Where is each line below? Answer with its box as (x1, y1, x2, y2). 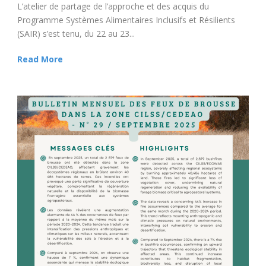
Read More (17, 53, 63, 65)
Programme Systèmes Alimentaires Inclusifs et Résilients (17, 14, 235, 26)
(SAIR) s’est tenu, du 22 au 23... (17, 27, 135, 39)
